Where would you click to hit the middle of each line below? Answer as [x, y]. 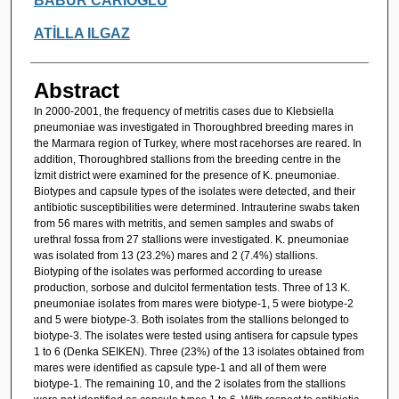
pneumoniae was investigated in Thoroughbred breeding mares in [193, 127]
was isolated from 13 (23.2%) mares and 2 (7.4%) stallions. [175, 255]
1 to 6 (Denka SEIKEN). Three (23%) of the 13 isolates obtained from [199, 351]
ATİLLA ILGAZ [81, 33]
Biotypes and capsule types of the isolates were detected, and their [194, 191]
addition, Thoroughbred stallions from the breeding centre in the [187, 159]
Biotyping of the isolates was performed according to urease [178, 271]
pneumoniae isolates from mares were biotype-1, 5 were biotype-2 [193, 303]
